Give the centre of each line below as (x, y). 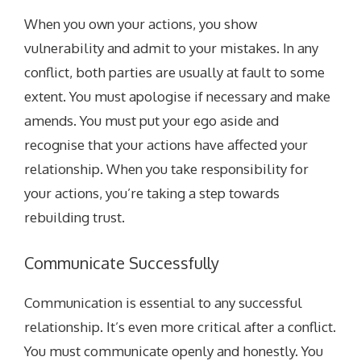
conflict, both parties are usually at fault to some (175, 73)
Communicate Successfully (122, 262)
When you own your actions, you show (141, 24)
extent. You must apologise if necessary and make (178, 97)
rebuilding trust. (75, 218)
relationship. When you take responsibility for (167, 169)
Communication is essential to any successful (164, 302)
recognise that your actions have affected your (166, 145)
